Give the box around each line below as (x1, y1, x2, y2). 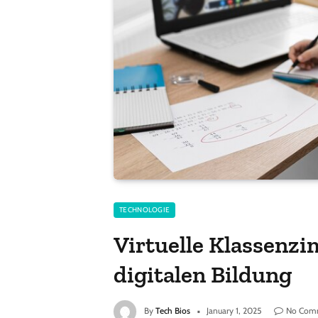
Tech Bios (155, 305, 190, 317)
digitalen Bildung (114, 261, 292, 289)
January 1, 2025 (207, 305, 261, 317)
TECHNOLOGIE (119, 205, 170, 215)
